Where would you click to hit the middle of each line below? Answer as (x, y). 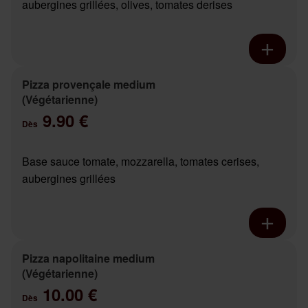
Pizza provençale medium (89, 85)
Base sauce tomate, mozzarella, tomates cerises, (141, 162)
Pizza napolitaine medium (88, 258)
